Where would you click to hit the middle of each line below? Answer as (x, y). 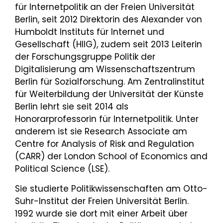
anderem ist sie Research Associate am (101, 131)
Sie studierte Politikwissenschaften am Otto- (111, 188)
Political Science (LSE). (62, 168)
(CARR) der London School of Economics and (111, 156)
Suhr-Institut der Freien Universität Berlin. (102, 201)
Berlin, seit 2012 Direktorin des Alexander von (109, 19)
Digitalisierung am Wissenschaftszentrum (105, 69)
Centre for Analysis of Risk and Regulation (105, 144)
